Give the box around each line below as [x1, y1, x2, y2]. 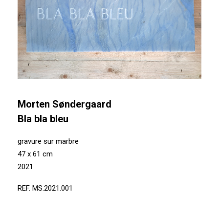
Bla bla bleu [18, 113, 68, 125]
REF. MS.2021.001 [18, 184, 73, 193]
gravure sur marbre [18, 137, 79, 146]
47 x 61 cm [18, 150, 53, 158]
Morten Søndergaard [18, 98, 111, 110]
